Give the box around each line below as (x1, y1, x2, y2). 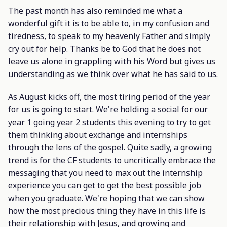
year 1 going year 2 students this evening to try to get (8, 117, 211, 128)
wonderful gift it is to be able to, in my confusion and (8, 18, 209, 29)
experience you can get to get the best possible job (8, 180, 201, 192)
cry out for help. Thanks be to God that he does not (8, 43, 201, 55)
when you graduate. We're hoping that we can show (8, 193, 205, 204)
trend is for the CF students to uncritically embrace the (8, 155, 216, 166)
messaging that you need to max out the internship (8, 167, 203, 179)
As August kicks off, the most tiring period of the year (8, 91, 210, 103)
